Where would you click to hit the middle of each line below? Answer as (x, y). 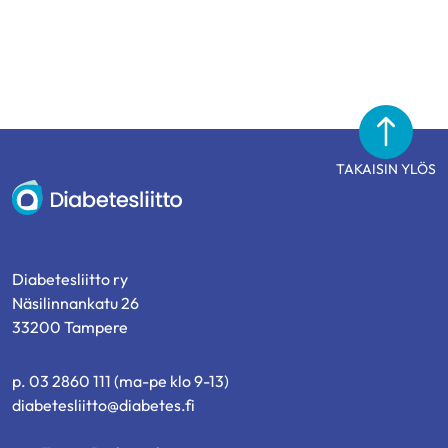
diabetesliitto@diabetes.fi (103, 405)
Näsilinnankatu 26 (75, 303)
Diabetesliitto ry (70, 279)
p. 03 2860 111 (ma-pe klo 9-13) (120, 381)
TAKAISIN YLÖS (386, 169)
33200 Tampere (70, 327)
